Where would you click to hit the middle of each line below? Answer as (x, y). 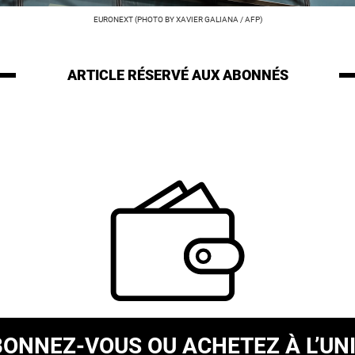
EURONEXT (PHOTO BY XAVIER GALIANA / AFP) (177, 19)
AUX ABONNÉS (240, 75)
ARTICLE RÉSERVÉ (129, 75)
